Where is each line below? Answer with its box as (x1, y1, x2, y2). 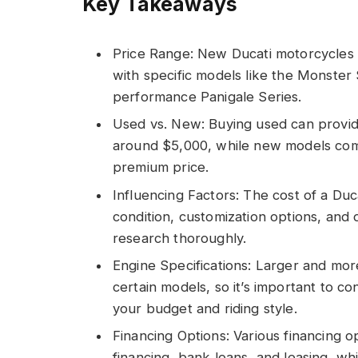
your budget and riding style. (113, 300, 297, 316)
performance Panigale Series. (113, 89, 302, 105)
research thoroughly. (113, 229, 247, 246)
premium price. (113, 159, 209, 176)
